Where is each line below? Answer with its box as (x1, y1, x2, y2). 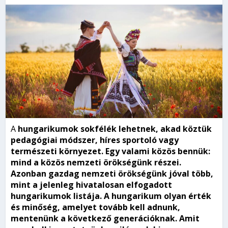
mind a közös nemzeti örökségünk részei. (11, 157, 182, 168)
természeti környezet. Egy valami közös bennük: (11, 146, 211, 157)
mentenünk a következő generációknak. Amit (11, 213, 200, 224)
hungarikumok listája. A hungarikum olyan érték (11, 190, 212, 202)
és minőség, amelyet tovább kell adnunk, (11, 202, 181, 213)
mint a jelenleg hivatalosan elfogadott (11, 179, 173, 191)
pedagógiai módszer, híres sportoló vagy (11, 134, 179, 146)
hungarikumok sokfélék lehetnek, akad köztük (18, 123, 212, 135)
